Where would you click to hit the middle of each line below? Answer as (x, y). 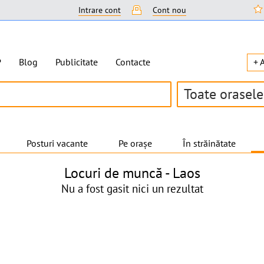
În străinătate (209, 143)
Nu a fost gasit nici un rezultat (132, 188)
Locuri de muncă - (118, 173)
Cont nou (169, 10)
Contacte (133, 62)
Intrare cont (99, 10)
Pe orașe (135, 143)
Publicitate (76, 62)
